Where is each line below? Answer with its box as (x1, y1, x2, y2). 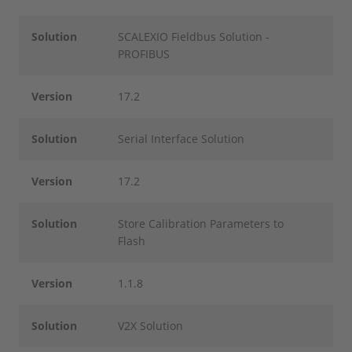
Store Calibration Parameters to (118, 216, 284, 231)
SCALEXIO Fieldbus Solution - (118, 29, 270, 44)
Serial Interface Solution (118, 131, 245, 146)
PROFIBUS (118, 46, 170, 61)
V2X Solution (118, 318, 184, 333)
